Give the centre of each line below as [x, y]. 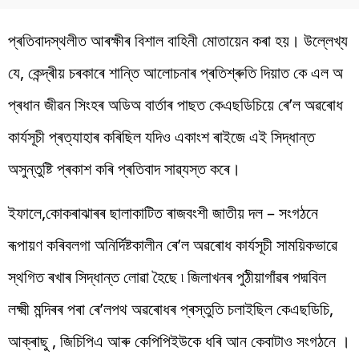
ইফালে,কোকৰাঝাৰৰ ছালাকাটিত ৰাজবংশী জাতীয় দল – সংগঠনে [163, 212]
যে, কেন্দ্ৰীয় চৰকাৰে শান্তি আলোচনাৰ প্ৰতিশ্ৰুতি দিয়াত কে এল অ [175, 72]
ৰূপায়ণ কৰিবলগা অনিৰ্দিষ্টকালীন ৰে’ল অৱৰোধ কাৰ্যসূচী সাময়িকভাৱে [173, 244]
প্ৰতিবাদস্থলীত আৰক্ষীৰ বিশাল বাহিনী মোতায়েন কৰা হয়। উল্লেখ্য [178, 40]
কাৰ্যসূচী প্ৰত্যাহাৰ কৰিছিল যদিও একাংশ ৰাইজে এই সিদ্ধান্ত [161, 136]
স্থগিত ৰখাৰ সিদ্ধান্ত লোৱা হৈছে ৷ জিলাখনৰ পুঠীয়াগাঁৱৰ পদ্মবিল [167, 276]
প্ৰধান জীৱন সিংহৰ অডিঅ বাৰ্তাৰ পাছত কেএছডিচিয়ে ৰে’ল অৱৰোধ [175, 104]
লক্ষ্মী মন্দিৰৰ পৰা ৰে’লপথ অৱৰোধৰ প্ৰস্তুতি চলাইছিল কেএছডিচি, [171, 309]
